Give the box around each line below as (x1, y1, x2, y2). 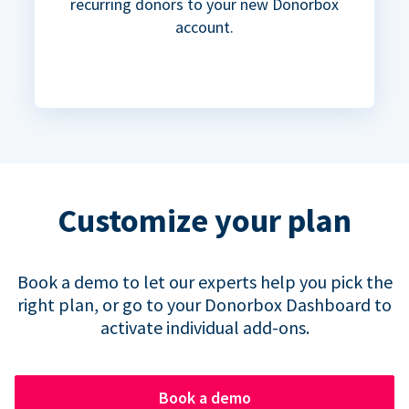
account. (175, 16, 234, 38)
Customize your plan (58, 200, 351, 242)
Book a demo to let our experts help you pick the (16, 270, 393, 294)
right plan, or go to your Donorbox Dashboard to (17, 293, 392, 317)
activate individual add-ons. (100, 316, 309, 340)
